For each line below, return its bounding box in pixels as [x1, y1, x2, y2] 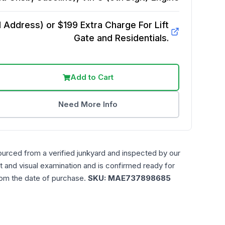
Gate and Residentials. [73, 33, 169, 43]
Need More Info [58, 99, 118, 109]
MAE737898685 [108, 173, 171, 183]
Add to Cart [70, 72, 114, 82]
